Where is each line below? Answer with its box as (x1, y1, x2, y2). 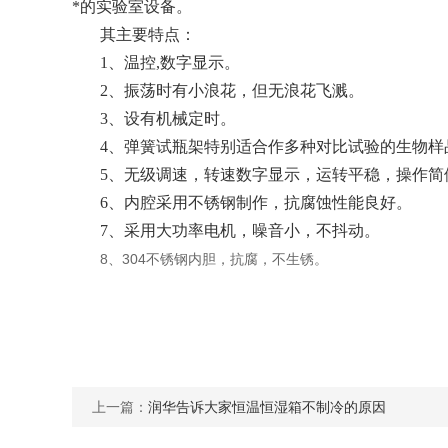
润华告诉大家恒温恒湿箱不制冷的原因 (148, 399, 386, 415)
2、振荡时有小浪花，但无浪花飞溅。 (100, 82, 364, 99)
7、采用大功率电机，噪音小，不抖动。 (100, 222, 380, 239)
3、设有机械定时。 (100, 110, 236, 127)
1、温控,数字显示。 (100, 54, 240, 71)
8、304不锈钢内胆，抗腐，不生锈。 (100, 251, 328, 267)
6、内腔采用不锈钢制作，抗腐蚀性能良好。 (100, 194, 412, 211)
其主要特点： (100, 26, 196, 43)
